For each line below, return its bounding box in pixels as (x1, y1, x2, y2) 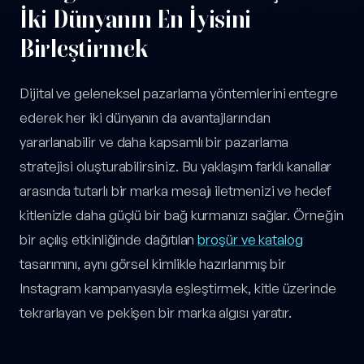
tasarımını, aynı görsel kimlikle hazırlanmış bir (19, 255, 287, 273)
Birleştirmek (19, 32, 149, 63)
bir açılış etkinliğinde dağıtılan (19, 231, 198, 249)
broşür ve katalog (197, 231, 303, 249)
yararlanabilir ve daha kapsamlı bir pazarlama (19, 133, 289, 151)
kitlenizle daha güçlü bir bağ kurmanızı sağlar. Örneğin (19, 206, 344, 224)
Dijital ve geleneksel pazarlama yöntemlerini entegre (19, 84, 338, 102)
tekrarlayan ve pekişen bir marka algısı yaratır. (19, 304, 292, 322)
